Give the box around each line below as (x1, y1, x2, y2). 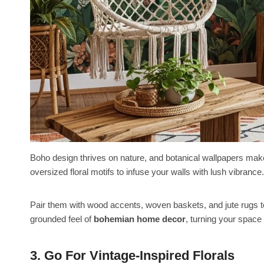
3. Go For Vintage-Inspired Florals (30, 247, 235, 263)
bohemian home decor (94, 213, 186, 224)
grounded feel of (30, 213, 94, 224)
